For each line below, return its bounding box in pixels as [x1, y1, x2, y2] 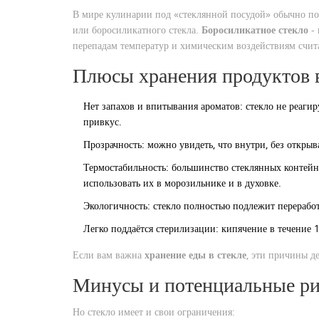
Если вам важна [73, 247, 145, 261]
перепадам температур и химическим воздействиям [73, 38, 296, 52]
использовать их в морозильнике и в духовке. [83, 175, 281, 189]
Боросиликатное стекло [202, 22, 308, 36]
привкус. [83, 114, 122, 128]
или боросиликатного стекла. [73, 22, 202, 36]
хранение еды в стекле [145, 247, 246, 261]
